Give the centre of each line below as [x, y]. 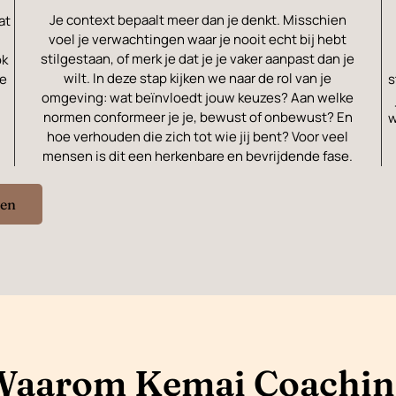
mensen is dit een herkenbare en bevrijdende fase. [198, 156]
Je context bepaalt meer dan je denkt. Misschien [198, 20]
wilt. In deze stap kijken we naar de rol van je [198, 79]
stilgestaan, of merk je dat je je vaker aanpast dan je [198, 59]
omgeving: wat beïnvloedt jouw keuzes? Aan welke [198, 98]
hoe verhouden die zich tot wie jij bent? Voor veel [198, 137]
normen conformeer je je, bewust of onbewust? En [198, 118]
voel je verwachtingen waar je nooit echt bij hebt [198, 40]
